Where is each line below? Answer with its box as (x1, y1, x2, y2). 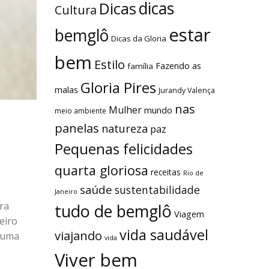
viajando (55, 228, 102, 244)
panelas (55, 119, 99, 137)
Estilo (94, 56, 125, 73)
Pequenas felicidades (55, 139, 193, 159)
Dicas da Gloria (111, 33, 166, 44)
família (127, 61, 153, 72)
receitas (151, 166, 181, 178)
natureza (101, 121, 148, 136)
